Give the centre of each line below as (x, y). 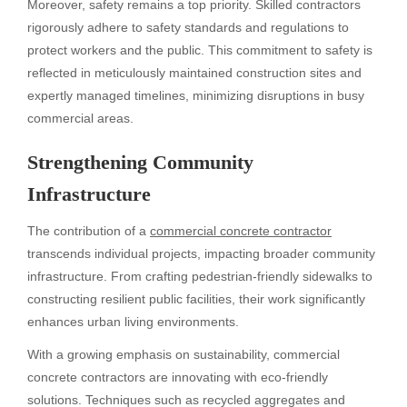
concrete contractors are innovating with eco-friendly (178, 377)
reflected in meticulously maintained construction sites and (194, 73)
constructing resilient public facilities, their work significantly (196, 298)
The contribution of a (89, 230)
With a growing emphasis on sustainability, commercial (184, 355)
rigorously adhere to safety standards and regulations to (188, 28)
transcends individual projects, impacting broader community (201, 253)
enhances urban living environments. (133, 321)
